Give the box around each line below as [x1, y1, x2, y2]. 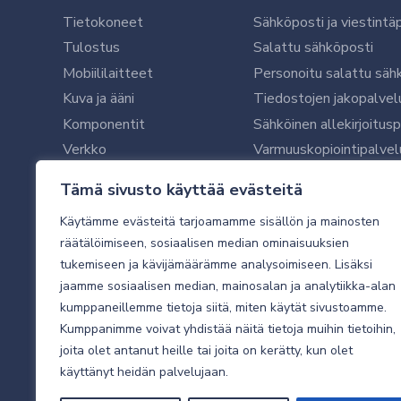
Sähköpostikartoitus [252, 319, 380, 339]
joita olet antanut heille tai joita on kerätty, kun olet [60, 342, 353, 359]
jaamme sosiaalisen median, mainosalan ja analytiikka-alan [60, 277, 396, 294]
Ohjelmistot [63, 166, 138, 186]
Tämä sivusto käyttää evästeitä [60, 179, 303, 200]
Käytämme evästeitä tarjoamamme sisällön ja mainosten [60, 213, 380, 230]
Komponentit [63, 114, 145, 134]
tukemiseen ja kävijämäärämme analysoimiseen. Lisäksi [60, 256, 372, 273]
